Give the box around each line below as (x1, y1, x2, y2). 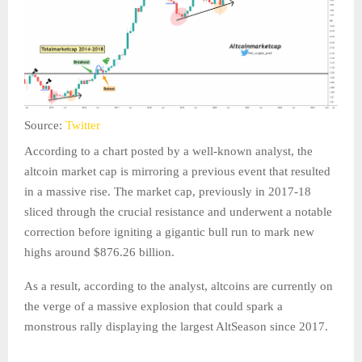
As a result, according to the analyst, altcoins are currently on (24, 280, 333, 293)
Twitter (65, 119, 100, 133)
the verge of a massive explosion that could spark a (24, 300, 283, 314)
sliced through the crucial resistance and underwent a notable (24, 205, 332, 219)
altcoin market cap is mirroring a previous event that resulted (24, 165, 330, 179)
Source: (24, 119, 65, 133)
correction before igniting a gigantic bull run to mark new (24, 225, 314, 239)
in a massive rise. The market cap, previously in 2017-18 (24, 185, 311, 199)
